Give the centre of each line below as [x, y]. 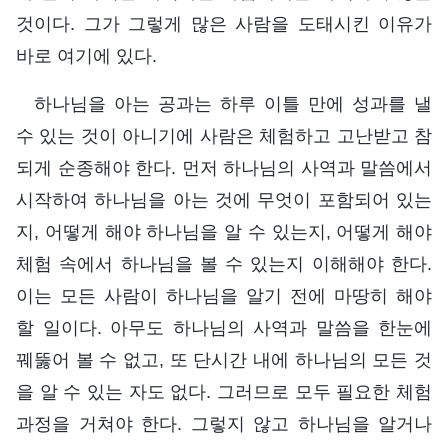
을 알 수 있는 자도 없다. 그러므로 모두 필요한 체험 [224, 391]
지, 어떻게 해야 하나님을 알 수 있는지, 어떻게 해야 [224, 231]
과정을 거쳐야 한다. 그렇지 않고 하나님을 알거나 [224, 423]
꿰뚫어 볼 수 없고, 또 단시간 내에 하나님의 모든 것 [224, 359]
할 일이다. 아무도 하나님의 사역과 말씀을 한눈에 [224, 327]
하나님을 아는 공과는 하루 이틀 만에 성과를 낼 [233, 103]
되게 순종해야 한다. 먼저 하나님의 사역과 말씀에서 [224, 167]
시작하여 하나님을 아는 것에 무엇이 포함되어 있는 [224, 199]
